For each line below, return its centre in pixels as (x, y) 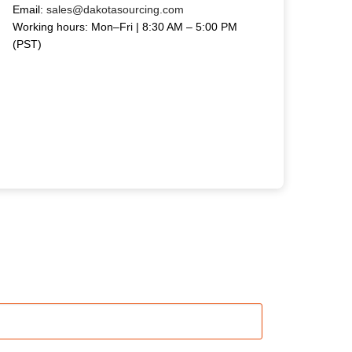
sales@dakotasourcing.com (115, 9)
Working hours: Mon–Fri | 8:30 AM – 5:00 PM (125, 27)
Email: (29, 9)
